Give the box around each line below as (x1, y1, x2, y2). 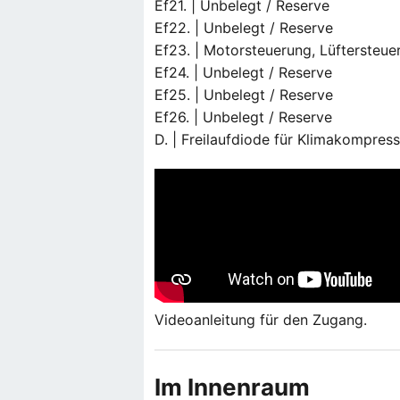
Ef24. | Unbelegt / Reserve (154, 63, 333, 82)
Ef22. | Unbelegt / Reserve (154, 19, 334, 37)
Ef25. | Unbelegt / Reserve (154, 86, 334, 104)
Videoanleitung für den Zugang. (154, 311, 368, 329)
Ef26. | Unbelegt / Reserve (154, 108, 333, 127)
